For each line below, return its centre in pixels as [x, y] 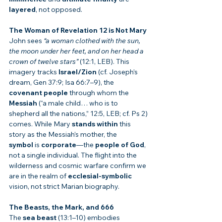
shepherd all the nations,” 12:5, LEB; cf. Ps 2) [79, 114]
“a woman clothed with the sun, [93, 41]
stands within [95, 124]
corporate [59, 145]
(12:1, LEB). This [105, 62]
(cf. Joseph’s [118, 72]
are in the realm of [38, 176]
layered [22, 10]
